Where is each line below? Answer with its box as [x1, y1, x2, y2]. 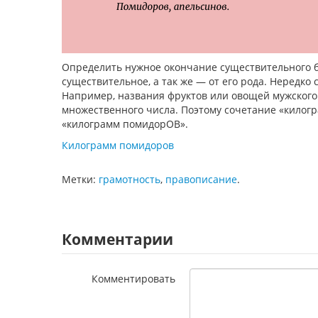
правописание [165, 172, 237, 186]
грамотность [99, 172, 160, 186]
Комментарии [62, 229, 173, 249]
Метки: [62, 172, 99, 186]
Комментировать [92, 272, 175, 285]
